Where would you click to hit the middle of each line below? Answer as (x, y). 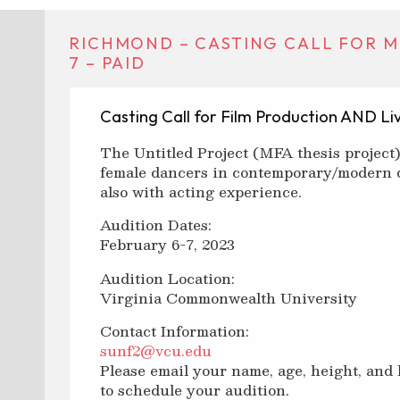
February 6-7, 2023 (168, 245)
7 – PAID (107, 63)
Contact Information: (175, 331)
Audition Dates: (156, 225)
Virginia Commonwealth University (229, 297)
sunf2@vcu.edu (156, 351)
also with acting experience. (201, 191)
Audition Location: (168, 278)
